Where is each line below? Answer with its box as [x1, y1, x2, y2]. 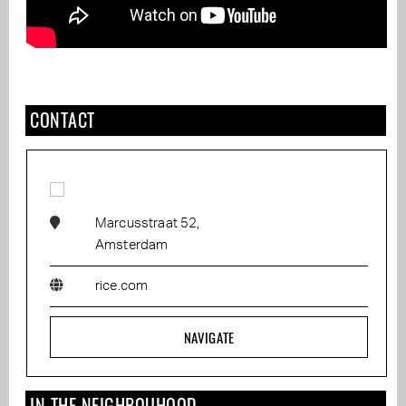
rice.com [95, 279, 149, 293]
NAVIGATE [183, 327, 235, 347]
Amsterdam [95, 238, 169, 252]
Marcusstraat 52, [95, 217, 200, 230]
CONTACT [30, 106, 95, 133]
